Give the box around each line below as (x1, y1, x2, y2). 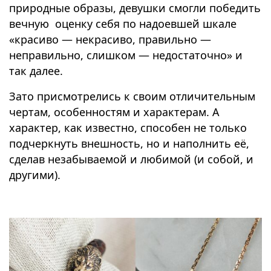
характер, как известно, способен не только (9, 120, 247, 135)
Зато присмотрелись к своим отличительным (9, 88, 255, 103)
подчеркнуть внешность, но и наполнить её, (9, 135, 249, 151)
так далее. (9, 63, 63, 78)
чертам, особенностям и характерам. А (9, 104, 220, 119)
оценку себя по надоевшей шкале (55, 16, 237, 31)
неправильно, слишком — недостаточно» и (9, 47, 243, 62)
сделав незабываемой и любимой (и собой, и (9, 151, 253, 166)
